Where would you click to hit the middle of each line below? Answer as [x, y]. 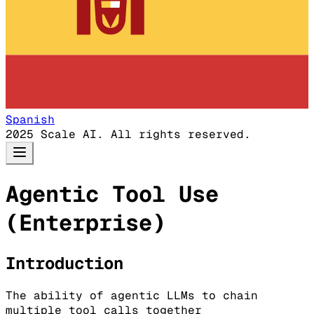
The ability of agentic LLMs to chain [132, 295]
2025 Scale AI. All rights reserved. [128, 134]
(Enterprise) [86, 223]
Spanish [30, 120]
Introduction [64, 263]
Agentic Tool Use [112, 194]
